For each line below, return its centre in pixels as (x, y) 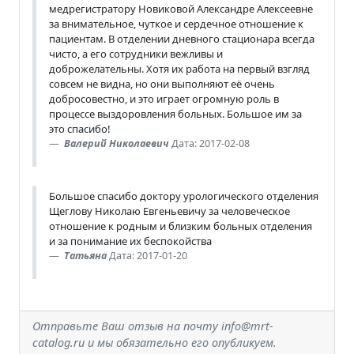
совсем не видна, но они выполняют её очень (162, 83)
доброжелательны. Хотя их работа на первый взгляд (179, 68)
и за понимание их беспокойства (130, 241)
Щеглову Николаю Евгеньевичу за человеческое (169, 211)
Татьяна (85, 255)
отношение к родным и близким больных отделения (181, 226)
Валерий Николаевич (117, 143)
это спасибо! (79, 128)
